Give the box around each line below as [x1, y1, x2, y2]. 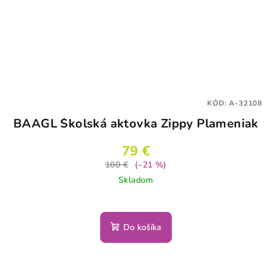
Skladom [118, 174, 154, 186]
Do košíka [123, 222, 161, 234]
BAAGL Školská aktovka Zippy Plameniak [13, 115, 259, 132]
